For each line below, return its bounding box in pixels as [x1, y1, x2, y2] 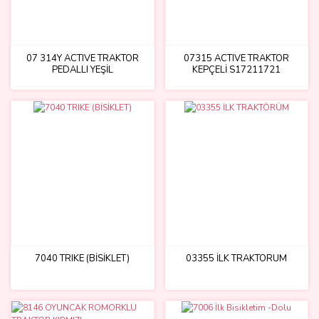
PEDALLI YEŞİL [51, 63, 113, 76]
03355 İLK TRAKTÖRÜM [186, 251, 288, 265]
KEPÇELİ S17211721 [192, 63, 281, 76]
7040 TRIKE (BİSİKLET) [35, 251, 130, 265]
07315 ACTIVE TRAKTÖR [184, 52, 290, 65]
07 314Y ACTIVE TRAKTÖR [26, 52, 139, 65]
